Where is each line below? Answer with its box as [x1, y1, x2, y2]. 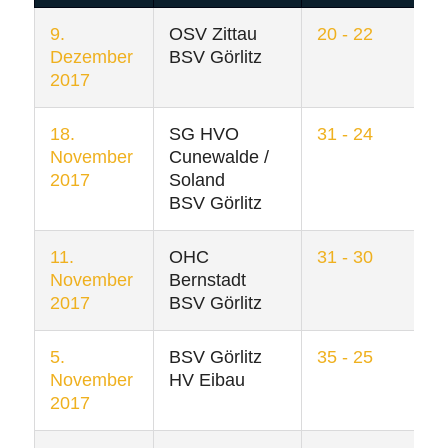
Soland [168, 170, 225, 191]
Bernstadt [168, 270, 246, 291]
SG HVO [168, 124, 239, 145]
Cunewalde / [168, 147, 269, 168]
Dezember [49, 47, 133, 68]
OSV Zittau [168, 24, 257, 45]
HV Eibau [168, 370, 245, 391]
